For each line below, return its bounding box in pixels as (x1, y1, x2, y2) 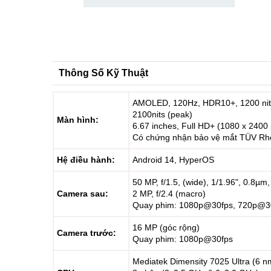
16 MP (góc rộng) (132, 223, 200, 232)
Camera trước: (57, 228, 116, 238)
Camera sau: (57, 189, 108, 198)
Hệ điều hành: (57, 155, 115, 165)
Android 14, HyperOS (132, 155, 214, 165)
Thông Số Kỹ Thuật (59, 68, 148, 78)
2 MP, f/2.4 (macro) (132, 189, 206, 198)
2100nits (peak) (132, 109, 192, 119)
